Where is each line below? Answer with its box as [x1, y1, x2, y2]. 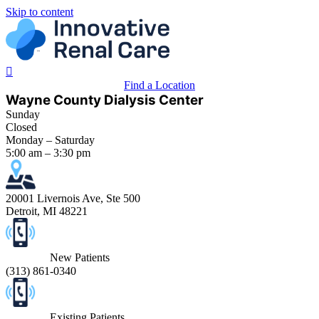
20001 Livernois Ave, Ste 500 [6, 192, 140, 204]
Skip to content [6, 6, 73, 18]
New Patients [50, 251, 110, 263]
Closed [6, 121, 37, 133]
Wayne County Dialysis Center [6, 92, 204, 108]
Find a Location [124, 79, 195, 91]
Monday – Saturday [6, 134, 95, 146]
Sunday [6, 108, 40, 120]
